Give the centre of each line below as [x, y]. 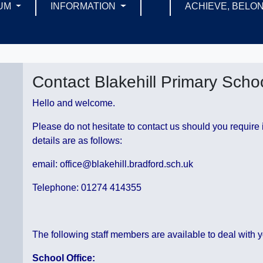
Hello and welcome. [74, 103]
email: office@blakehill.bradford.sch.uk [113, 164]
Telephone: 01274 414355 [87, 188]
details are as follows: [77, 141]
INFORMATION [85, 6]
